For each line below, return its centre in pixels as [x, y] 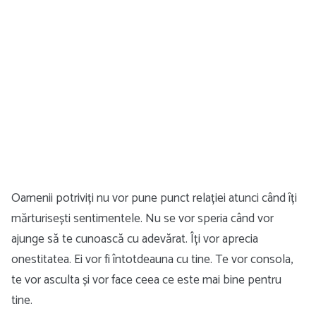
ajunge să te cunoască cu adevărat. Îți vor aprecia [135, 239]
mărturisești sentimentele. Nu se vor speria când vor [142, 219]
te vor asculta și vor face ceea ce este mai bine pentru [146, 280]
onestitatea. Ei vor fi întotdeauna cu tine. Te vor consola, [152, 260]
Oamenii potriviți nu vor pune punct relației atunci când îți [154, 198]
